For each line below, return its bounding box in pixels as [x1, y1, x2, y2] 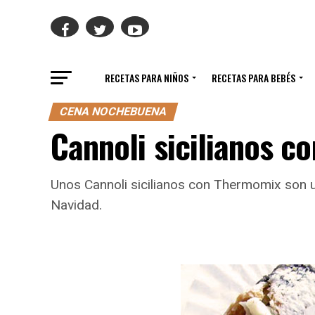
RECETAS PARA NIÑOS [104, 70, 188, 85]
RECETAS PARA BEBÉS [211, 70, 295, 85]
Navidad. [51, 197, 102, 213]
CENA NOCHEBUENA [58, 105, 169, 118]
